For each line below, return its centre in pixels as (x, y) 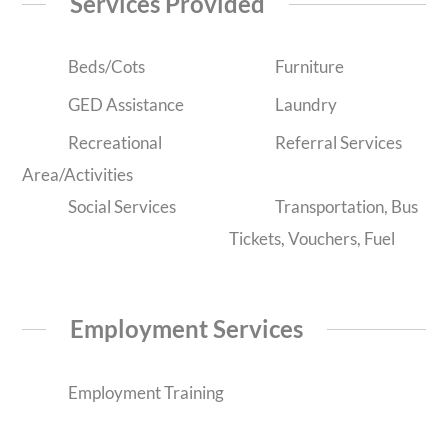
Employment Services (186, 328)
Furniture (307, 67)
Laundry (304, 105)
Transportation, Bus (344, 207)
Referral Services (336, 143)
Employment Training (144, 392)
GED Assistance (124, 105)
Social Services (120, 207)
